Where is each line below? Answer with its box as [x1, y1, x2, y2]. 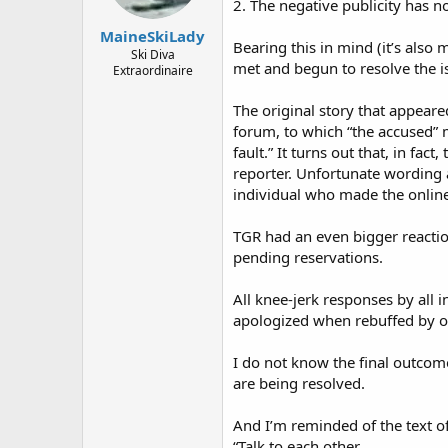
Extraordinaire [112, 62, 193, 80]
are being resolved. [233, 372, 365, 393]
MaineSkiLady [100, 26, 205, 47]
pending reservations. [233, 246, 383, 267]
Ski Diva [130, 46, 175, 64]
